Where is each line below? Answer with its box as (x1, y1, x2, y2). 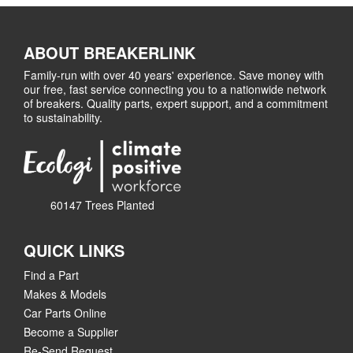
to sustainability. (24, 110, 102, 125)
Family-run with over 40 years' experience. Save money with (24, 67, 324, 83)
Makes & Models (24, 286, 106, 302)
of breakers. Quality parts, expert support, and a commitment (24, 95, 328, 111)
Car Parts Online (24, 305, 106, 321)
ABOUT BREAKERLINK (24, 41, 195, 64)
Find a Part (24, 267, 79, 283)
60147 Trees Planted (50, 197, 154, 213)
